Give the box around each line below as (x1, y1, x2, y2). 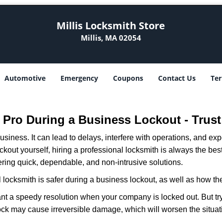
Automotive (4, 73, 46, 83)
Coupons (113, 73, 143, 83)
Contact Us (158, 73, 196, 83)
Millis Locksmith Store (56, 19, 166, 32)
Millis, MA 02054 (80, 33, 141, 43)
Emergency (60, 73, 98, 83)
